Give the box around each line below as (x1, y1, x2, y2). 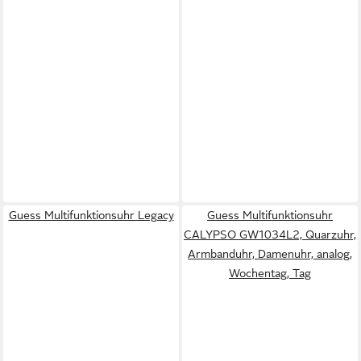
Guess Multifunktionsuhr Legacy (8, 208, 174, 222)
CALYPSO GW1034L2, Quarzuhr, (184, 227, 356, 241)
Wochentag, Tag (229, 266, 311, 280)
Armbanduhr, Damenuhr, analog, (188, 247, 352, 260)
